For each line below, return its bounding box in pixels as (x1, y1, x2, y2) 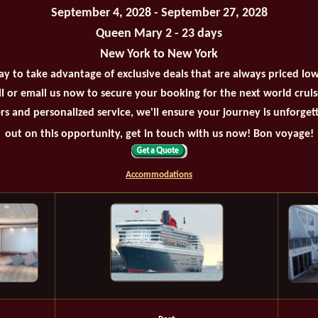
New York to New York (100, 48, 218, 62)
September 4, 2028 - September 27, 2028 (50, 6, 268, 21)
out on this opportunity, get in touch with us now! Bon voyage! (4, 128, 314, 141)
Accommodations (126, 170, 192, 180)
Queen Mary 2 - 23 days (96, 27, 222, 41)
